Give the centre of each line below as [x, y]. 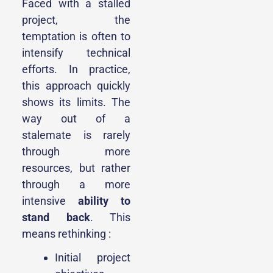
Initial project [93, 258]
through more [76, 152]
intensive [50, 201]
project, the [76, 20]
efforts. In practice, [76, 69]
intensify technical [76, 53]
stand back [56, 218]
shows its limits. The [76, 102]
